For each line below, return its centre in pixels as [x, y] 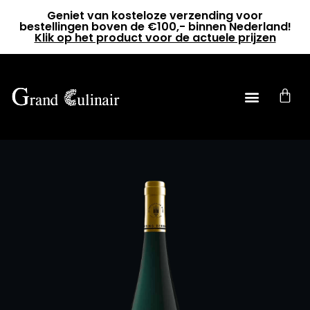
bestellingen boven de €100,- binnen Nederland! [155, 27]
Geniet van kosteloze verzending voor [155, 16]
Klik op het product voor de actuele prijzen [155, 38]
